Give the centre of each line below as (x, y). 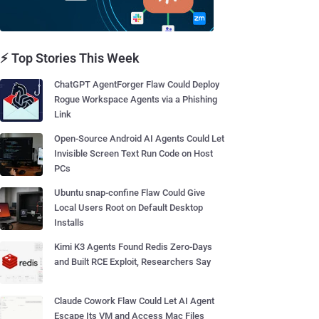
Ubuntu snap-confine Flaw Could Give (130, 193)
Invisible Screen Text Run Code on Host (134, 153)
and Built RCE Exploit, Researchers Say (132, 262)
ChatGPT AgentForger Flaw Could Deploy (137, 84)
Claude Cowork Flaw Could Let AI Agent (134, 301)
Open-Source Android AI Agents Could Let (139, 138)
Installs (69, 223)
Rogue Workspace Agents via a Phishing (136, 99)
